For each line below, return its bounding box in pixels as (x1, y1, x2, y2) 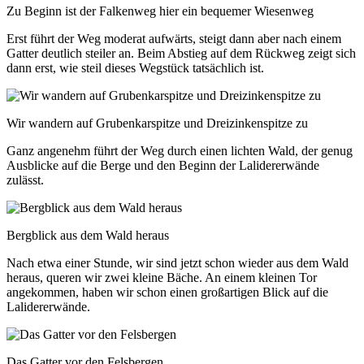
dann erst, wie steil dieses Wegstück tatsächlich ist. (6, 60, 264, 75)
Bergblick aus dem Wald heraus (6, 227, 169, 242)
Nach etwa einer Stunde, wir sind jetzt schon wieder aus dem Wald (6, 255, 349, 270)
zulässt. (6, 172, 44, 187)
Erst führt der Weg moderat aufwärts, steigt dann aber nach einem (6, 31, 341, 45)
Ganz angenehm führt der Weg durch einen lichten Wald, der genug (6, 143, 353, 158)
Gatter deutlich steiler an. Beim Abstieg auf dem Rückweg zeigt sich (6, 45, 356, 60)
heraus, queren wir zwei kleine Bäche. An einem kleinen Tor (6, 270, 317, 284)
